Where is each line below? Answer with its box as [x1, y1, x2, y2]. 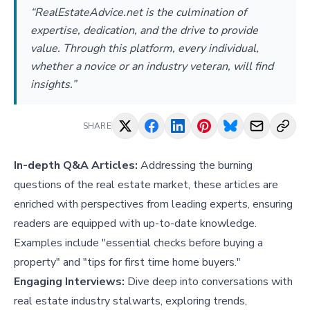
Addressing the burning [140, 157, 253, 173]
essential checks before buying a [106, 235, 263, 250]
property [14, 254, 56, 270]
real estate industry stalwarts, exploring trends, [14, 293, 247, 309]
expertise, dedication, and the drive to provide [30, 22, 258, 38]
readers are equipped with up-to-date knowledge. [14, 215, 257, 231]
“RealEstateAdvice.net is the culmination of [30, 4, 246, 20]
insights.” [30, 76, 76, 92]
